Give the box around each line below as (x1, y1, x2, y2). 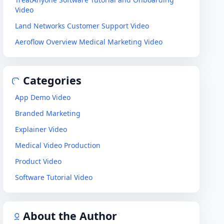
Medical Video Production (15, 140, 101, 150)
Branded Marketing (15, 108, 81, 118)
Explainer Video (15, 124, 67, 134)
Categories (23, 73, 82, 87)
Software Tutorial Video (15, 172, 93, 182)
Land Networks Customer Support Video (15, 21, 149, 30)
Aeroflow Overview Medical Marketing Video (15, 37, 163, 46)
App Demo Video (15, 92, 71, 102)
